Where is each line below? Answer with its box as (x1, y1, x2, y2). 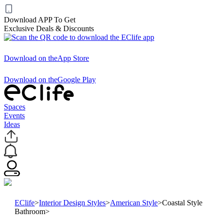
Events (4, 111, 25, 120)
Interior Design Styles (39, 198, 106, 207)
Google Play (57, 75, 96, 84)
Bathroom (15, 207, 46, 216)
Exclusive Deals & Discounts (4, 24, 94, 33)
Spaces (4, 103, 25, 111)
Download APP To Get (4, 16, 75, 24)
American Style (110, 198, 158, 207)
